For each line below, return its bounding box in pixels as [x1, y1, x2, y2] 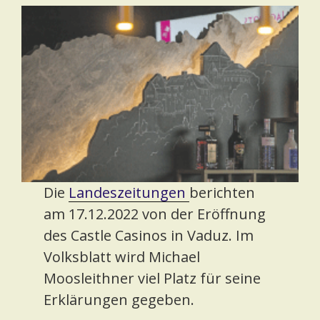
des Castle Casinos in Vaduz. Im [44, 225, 254, 245]
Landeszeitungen [69, 182, 190, 202]
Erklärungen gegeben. [44, 289, 195, 309]
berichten [189, 182, 256, 202]
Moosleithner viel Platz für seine [44, 268, 261, 288]
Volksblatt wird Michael [44, 246, 201, 266]
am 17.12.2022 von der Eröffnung [44, 204, 266, 224]
